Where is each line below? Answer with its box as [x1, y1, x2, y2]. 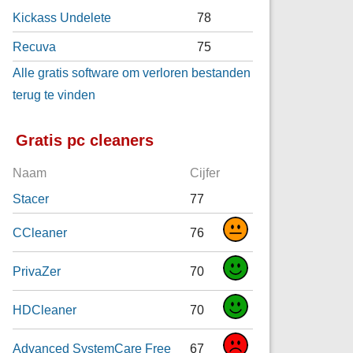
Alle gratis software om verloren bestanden [13, 65, 251, 80]
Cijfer [190, 166, 221, 180]
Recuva [13, 39, 57, 54]
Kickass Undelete [13, 9, 112, 24]
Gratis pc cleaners [16, 132, 154, 150]
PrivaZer [13, 264, 61, 279]
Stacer [13, 191, 50, 206]
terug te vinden [13, 87, 96, 102]
